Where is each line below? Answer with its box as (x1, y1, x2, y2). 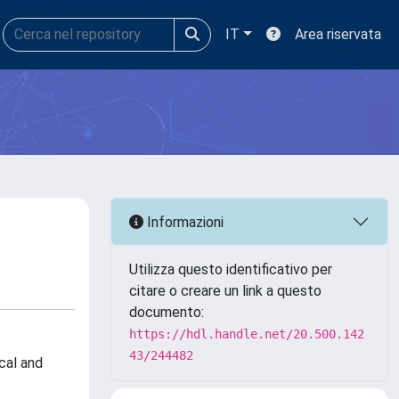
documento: (129, 304, 204, 321)
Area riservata (295, 26, 381, 43)
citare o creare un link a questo (129, 282, 322, 299)
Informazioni (143, 213, 224, 231)
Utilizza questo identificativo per (129, 261, 332, 278)
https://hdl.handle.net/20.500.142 (129, 327, 364, 341)
